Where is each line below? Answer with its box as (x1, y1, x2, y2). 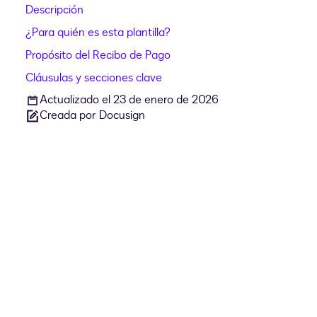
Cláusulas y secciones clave (25, 70, 162, 86)
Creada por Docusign (40, 108, 145, 124)
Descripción (25, 2, 83, 18)
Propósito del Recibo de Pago (25, 47, 171, 64)
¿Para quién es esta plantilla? (25, 25, 171, 41)
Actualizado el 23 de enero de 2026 (40, 92, 219, 108)
